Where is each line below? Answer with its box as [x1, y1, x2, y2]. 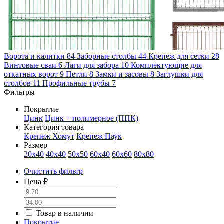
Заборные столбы [77, 52, 138, 61]
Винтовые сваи [4, 61, 58, 70]
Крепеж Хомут [24, 132, 74, 141]
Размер [24, 141, 47, 150]
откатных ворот [4, 70, 60, 79]
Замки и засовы [95, 70, 150, 79]
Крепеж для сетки [148, 52, 211, 61]
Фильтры [4, 88, 35, 97]
